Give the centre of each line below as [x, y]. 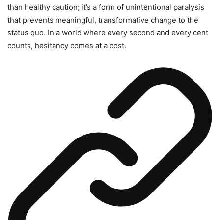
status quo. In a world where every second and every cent [108, 33]
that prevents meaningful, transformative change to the [103, 20]
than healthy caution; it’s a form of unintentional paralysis [106, 7]
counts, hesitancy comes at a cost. [67, 46]
